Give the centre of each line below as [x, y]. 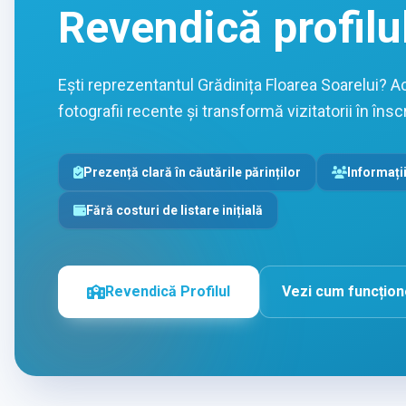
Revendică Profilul [168, 291]
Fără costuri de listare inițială [174, 210]
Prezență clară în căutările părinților [192, 172]
